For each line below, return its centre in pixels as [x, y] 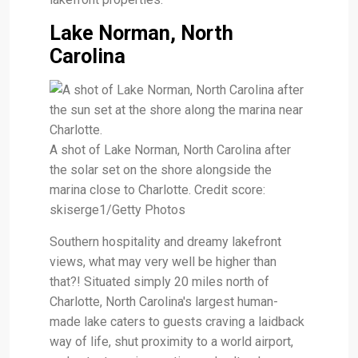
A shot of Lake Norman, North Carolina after [170, 150]
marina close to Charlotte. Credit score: [157, 190]
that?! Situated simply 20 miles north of [159, 282]
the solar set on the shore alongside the [161, 170]
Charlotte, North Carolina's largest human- [164, 302]
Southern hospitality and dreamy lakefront [165, 242]
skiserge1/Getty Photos [117, 210]
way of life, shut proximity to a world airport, [171, 342]
